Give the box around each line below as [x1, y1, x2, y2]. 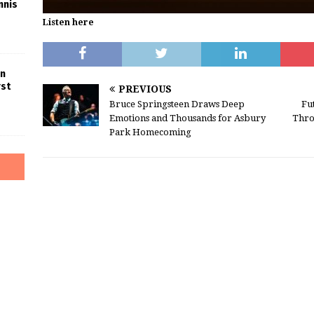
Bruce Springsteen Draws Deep [109, 99, 245, 110]
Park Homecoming [109, 127, 191, 138]
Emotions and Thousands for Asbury [109, 113, 266, 124]
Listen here [42, 18, 94, 28]
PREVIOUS [118, 83, 172, 95]
